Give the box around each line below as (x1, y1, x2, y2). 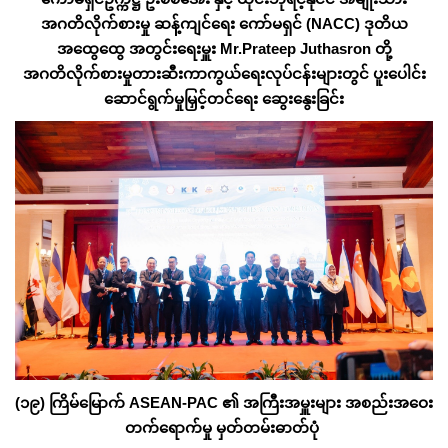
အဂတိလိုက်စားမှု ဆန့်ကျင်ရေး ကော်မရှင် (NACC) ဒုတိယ (40, 14, 408, 32)
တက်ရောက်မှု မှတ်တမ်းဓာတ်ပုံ (125, 419, 323, 437)
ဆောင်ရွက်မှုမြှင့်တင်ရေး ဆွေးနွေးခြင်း (104, 89, 344, 107)
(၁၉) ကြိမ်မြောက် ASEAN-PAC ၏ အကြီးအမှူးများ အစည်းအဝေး (15, 394, 433, 412)
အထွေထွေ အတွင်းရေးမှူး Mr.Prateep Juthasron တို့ (56, 39, 392, 57)
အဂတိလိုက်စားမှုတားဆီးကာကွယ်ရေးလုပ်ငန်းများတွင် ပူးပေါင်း (22, 64, 426, 82)
